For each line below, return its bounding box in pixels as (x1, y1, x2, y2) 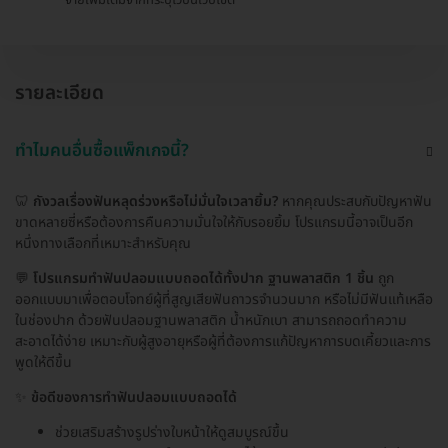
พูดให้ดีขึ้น (15, 351, 72, 373)
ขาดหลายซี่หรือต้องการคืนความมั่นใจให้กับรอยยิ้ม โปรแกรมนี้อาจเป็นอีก (15, 211, 413, 233)
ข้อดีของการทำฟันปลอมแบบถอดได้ (31, 386, 237, 408)
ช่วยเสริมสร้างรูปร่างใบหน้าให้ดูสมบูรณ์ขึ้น (55, 421, 289, 443)
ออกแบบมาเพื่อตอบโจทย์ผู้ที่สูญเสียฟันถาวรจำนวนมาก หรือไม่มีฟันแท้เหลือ (15, 288, 433, 310)
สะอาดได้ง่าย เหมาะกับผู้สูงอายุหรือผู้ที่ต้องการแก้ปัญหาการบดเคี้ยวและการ (15, 330, 431, 352)
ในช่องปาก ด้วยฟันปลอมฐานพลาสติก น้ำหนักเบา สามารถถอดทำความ (15, 309, 407, 331)
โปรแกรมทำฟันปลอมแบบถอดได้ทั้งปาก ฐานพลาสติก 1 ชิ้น (33, 267, 374, 289)
